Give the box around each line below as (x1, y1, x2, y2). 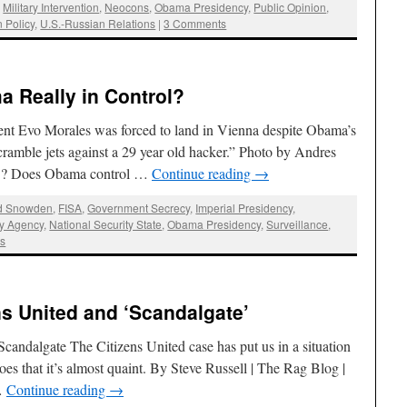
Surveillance (266, 215, 329, 232)
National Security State (49, 215, 163, 232)
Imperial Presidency (195, 199, 293, 215)
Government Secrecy (87, 199, 191, 215)
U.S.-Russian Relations (40, 15, 156, 32)
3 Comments (164, 15, 227, 32)
